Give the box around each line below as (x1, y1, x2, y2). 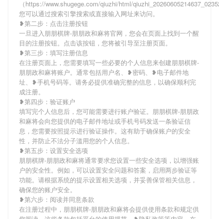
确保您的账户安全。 (19, 185, 76, 194)
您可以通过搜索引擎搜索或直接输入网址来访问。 (19, 9, 159, 18)
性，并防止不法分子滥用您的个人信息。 (19, 136, 133, 145)
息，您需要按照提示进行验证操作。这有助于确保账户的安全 (19, 126, 191, 135)
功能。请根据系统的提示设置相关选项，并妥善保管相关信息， (19, 175, 197, 184)
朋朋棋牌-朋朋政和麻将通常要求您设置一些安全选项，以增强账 (19, 155, 199, 165)
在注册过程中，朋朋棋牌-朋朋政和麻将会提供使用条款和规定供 (19, 204, 199, 214)
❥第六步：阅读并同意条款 (19, 195, 94, 204)
